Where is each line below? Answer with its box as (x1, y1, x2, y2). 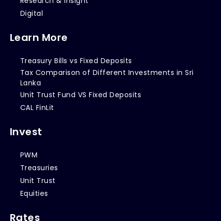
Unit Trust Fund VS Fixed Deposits (20, 89, 142, 100)
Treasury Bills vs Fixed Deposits (20, 55, 132, 66)
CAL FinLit (20, 102, 54, 112)
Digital (20, 8, 43, 18)
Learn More (9, 30, 68, 44)
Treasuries (20, 162, 58, 173)
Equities (20, 188, 48, 198)
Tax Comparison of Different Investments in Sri (20, 67, 194, 77)
